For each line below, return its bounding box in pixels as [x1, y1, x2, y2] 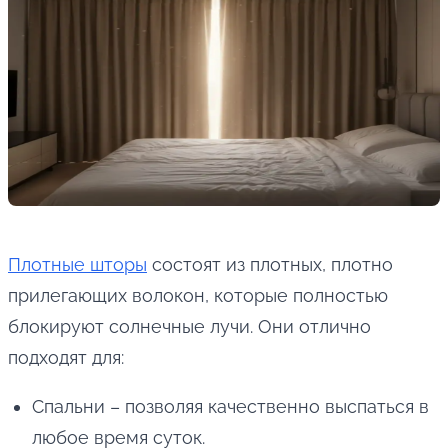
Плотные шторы [8, 254, 147, 276]
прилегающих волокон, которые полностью [8, 285, 388, 307]
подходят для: [8, 347, 124, 369]
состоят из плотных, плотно [147, 254, 393, 276]
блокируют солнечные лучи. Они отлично [8, 316, 371, 338]
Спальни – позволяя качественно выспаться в [32, 396, 429, 418]
